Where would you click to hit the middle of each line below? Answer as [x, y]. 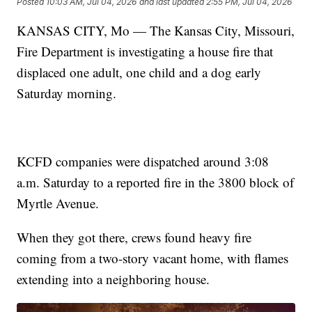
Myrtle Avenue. [58, 203]
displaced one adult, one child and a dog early [139, 72]
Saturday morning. [67, 93]
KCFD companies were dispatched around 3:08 [143, 162]
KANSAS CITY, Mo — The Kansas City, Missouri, [156, 31]
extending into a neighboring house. [114, 279]
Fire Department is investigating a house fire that [145, 52]
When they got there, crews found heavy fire [134, 237]
